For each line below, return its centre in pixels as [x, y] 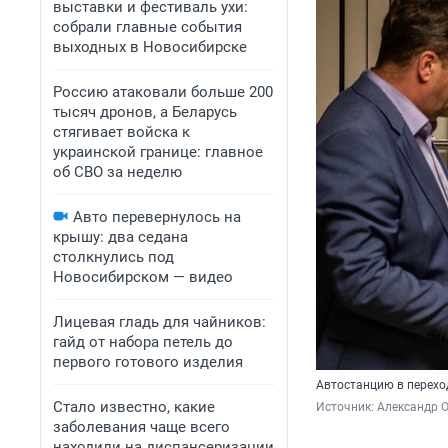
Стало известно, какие [134, 407]
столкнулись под [113, 257]
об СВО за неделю [117, 172]
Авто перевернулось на [157, 217]
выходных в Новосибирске [150, 47]
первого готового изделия [148, 362]
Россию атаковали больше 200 [163, 92]
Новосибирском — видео [143, 277]
